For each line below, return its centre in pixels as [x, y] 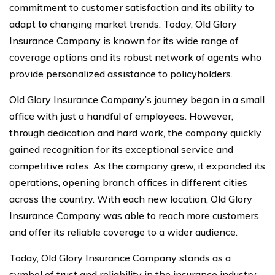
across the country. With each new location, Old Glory [131, 199]
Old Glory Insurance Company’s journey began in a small [137, 99]
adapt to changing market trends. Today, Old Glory [123, 24]
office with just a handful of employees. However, [121, 116]
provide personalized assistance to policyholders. [121, 74]
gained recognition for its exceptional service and [121, 149]
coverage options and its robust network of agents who [135, 57]
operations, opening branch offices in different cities [128, 182]
